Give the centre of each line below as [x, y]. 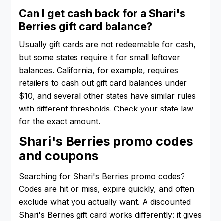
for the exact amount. [59, 121]
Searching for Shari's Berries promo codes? [102, 176]
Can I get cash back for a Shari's [102, 14]
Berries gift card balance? [86, 26]
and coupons [59, 156]
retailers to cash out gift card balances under [103, 83]
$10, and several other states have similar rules [107, 95]
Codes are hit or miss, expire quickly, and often [107, 189]
